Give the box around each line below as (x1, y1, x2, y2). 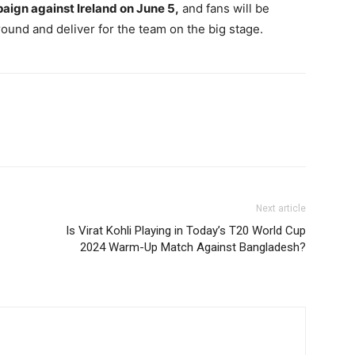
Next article (256, 203, 306, 214)
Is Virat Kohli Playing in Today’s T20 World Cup (66, 223, 306, 238)
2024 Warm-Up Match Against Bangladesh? (80, 240, 306, 254)
